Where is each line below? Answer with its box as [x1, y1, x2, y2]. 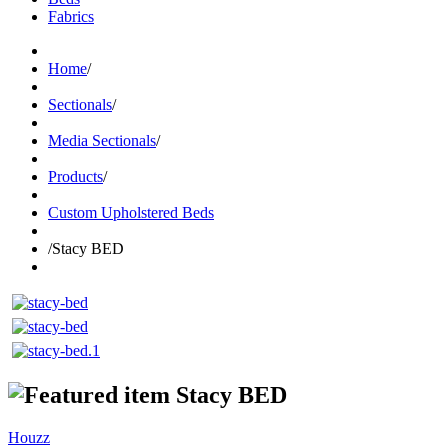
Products [48, 168, 103, 185]
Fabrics [48, 8, 94, 25]
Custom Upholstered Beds [48, 204, 214, 221]
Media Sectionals [48, 132, 156, 149]
